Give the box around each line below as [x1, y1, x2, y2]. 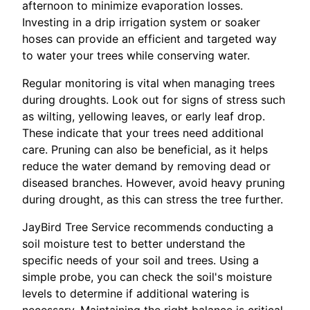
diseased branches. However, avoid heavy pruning [22, 176, 285, 190]
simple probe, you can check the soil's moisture [22, 270, 272, 284]
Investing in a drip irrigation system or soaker [22, 15, 260, 29]
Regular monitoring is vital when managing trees [22, 76, 275, 90]
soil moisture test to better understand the [22, 237, 245, 250]
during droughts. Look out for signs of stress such [22, 93, 285, 107]
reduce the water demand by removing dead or [22, 159, 271, 173]
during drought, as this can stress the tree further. [22, 192, 283, 206]
